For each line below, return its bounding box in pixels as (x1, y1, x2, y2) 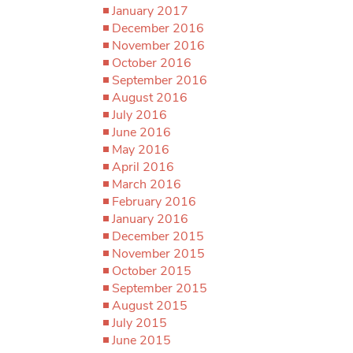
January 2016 (112, 210, 188, 228)
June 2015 (112, 331, 171, 349)
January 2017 (112, 2, 188, 20)
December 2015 (112, 227, 204, 245)
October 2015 (112, 262, 191, 280)
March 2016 (112, 175, 181, 193)
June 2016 (112, 123, 171, 141)
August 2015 (112, 296, 188, 314)
